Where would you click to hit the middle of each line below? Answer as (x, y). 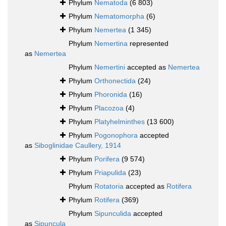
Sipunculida (113, 214)
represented (148, 44)
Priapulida (110, 173)
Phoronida (111, 95)
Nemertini (110, 67)
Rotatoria (109, 186)
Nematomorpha (119, 16)
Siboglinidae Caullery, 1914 (78, 146)
